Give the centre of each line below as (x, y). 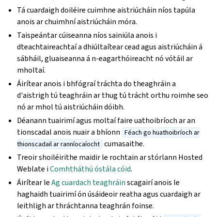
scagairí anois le (153, 182)
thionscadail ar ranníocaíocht (59, 144)
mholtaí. (31, 70)
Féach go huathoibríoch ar (162, 132)
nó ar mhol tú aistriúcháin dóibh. (71, 107)
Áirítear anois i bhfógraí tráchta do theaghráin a (97, 84)
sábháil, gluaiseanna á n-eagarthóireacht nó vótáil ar (105, 58)
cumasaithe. (123, 144)
